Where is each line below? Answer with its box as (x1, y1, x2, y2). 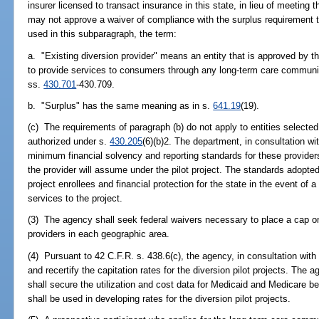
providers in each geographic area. (28, 229, 170, 240)
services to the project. (28, 193, 123, 204)
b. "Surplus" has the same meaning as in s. (28, 100, 214, 111)
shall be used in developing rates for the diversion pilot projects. (28, 293, 291, 304)
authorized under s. (28, 136, 110, 147)
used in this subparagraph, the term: (28, 28, 177, 40)
